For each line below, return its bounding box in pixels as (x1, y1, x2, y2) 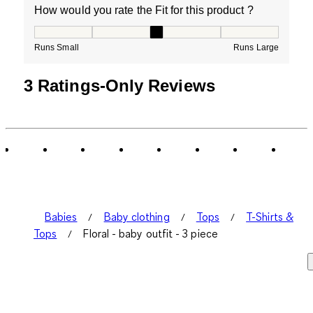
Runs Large (233, 43, 279, 53)
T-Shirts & (246, 210, 293, 224)
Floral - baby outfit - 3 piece (83, 226, 218, 241)
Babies (45, 210, 78, 224)
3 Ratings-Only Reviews (24, 76, 215, 96)
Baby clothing (103, 210, 170, 224)
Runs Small (34, 43, 79, 53)
